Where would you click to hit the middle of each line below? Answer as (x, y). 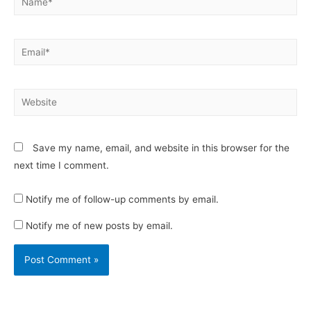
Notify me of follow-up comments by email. (122, 199)
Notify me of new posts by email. (99, 226)
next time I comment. (61, 165)
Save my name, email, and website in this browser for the (161, 148)
